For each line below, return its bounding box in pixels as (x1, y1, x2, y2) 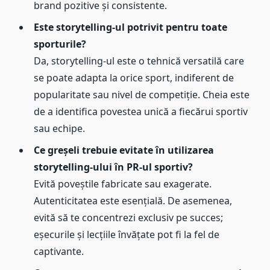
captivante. (34, 245, 84, 259)
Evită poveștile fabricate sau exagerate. (34, 177, 212, 191)
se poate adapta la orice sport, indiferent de (34, 71, 234, 85)
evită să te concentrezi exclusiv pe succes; (34, 211, 223, 225)
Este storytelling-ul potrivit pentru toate (34, 20, 227, 34)
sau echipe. (34, 122, 85, 136)
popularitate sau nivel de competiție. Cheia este (34, 88, 250, 102)
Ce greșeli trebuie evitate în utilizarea (34, 143, 214, 157)
